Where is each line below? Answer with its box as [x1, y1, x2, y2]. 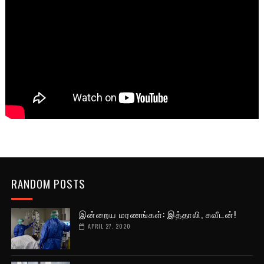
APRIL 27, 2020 [87, 221, 131, 230]
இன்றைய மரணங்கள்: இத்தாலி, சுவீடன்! [78, 207, 236, 220]
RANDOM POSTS [11, 174, 85, 192]
